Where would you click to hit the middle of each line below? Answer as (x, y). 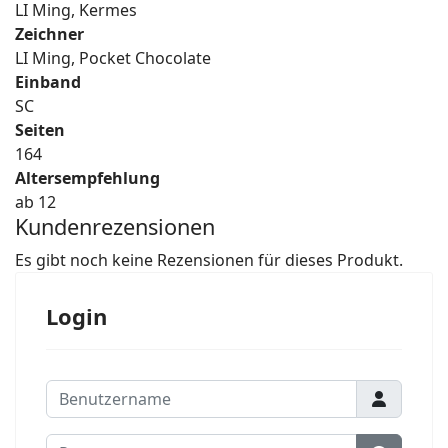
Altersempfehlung (87, 178)
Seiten (40, 130)
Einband (48, 82)
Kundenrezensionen (115, 227)
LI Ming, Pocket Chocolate (113, 58)
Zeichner (49, 34)
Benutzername (101, 391)
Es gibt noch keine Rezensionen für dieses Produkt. (209, 260)
